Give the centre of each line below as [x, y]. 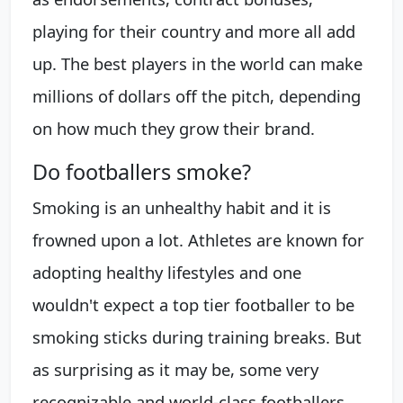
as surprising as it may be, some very [175, 370]
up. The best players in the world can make [197, 64]
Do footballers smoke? [142, 172]
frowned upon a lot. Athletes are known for [198, 240]
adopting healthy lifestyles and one [167, 273]
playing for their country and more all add [194, 31]
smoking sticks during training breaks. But [197, 337]
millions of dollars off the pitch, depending [197, 96]
